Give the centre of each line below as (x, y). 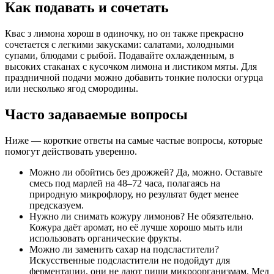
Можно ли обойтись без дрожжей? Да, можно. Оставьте (146, 172)
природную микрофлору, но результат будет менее (134, 194)
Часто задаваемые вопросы (96, 115)
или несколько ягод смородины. (72, 89)
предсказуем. (57, 205)
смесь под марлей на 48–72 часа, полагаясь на (125, 183)
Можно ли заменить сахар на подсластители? (124, 249)
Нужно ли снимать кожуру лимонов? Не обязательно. (142, 216)
